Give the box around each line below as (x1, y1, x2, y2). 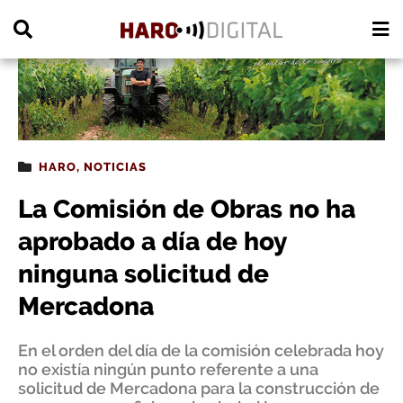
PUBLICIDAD (20, 6, 67, 15)
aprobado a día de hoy (18, 227, 286, 256)
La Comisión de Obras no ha (18, 194, 355, 224)
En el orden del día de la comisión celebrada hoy (18, 341, 384, 360)
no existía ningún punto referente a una (18, 360, 318, 379)
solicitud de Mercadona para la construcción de (18, 379, 380, 398)
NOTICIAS (84, 160, 147, 174)
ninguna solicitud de (18, 259, 269, 289)
